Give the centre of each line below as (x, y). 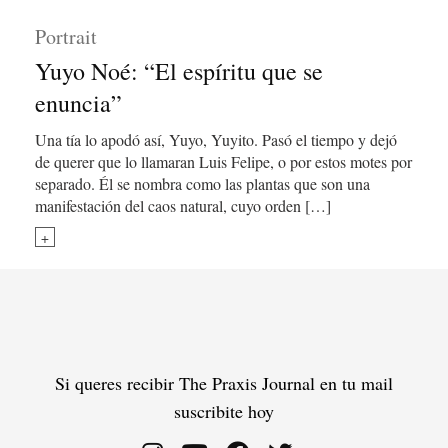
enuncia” (78, 103)
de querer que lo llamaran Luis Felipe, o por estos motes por (223, 161)
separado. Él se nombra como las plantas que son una (202, 183)
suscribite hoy (224, 411)
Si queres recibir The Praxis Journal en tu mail (224, 383)
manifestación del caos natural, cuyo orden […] (183, 205)
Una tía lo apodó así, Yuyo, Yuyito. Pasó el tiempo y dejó (216, 139)
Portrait (66, 36)
